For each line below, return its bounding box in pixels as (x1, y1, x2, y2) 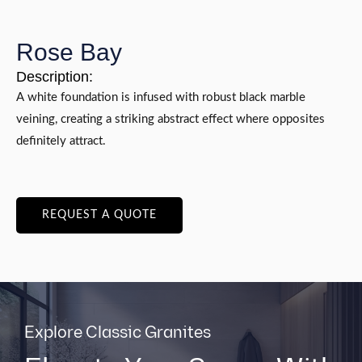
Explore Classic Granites (24, 322, 211, 343)
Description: (16, 69, 93, 86)
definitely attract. (16, 135, 106, 148)
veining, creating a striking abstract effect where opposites (16, 113, 325, 126)
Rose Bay (16, 39, 122, 66)
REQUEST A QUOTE (42, 208, 157, 221)
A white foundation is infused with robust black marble (16, 91, 305, 104)
